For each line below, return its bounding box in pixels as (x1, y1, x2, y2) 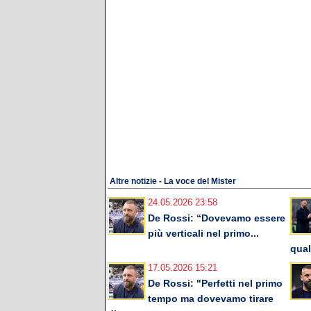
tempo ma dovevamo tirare (148, 293, 274, 305)
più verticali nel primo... (148, 228, 259, 239)
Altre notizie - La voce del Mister (110, 176, 236, 187)
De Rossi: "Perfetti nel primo (148, 278, 283, 289)
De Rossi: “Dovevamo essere (148, 212, 285, 224)
